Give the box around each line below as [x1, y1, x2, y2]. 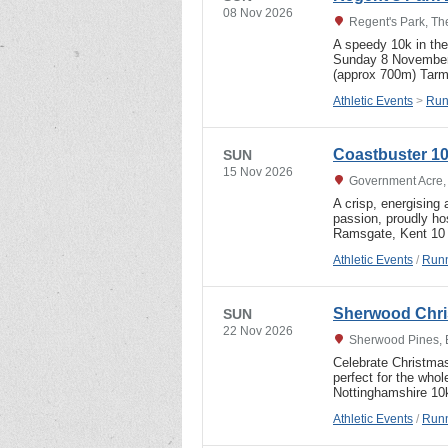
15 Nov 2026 [223, 164, 293, 179]
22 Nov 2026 [223, 323, 293, 338]
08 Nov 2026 [223, 5, 293, 20]
